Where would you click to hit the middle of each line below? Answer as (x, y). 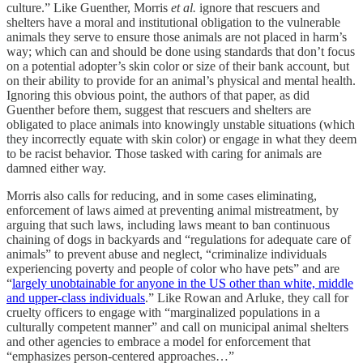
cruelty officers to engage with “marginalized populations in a (163, 312)
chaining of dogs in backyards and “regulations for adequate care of (179, 239)
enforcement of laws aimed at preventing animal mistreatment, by (173, 210)
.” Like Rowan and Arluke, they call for (247, 297)
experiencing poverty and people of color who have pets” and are (173, 268)
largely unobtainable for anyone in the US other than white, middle (183, 283)
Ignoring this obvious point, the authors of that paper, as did (158, 95)
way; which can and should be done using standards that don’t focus (181, 51)
